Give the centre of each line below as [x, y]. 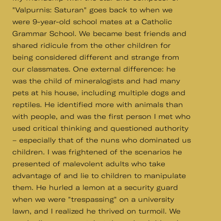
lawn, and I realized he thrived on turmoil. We [96, 211]
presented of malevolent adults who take [89, 164]
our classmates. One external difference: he [94, 69]
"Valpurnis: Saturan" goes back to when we [92, 10]
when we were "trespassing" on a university [93, 200]
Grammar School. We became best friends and [99, 34]
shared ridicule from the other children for [92, 46]
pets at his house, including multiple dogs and [99, 93]
